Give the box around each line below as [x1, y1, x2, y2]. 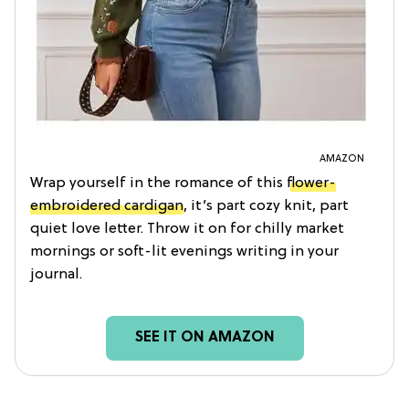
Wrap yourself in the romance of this [30, 174, 287, 192]
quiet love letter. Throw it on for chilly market [30, 220, 344, 237]
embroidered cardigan [30, 197, 184, 215]
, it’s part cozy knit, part [184, 197, 349, 215]
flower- [287, 174, 336, 192]
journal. [30, 266, 82, 283]
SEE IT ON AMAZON [134, 329, 275, 346]
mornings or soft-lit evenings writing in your [30, 243, 339, 260]
